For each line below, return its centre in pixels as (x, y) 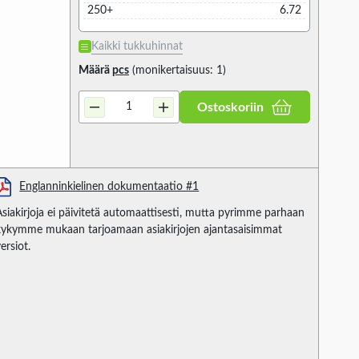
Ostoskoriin (231, 107)
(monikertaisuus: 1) (177, 71)
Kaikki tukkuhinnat (137, 47)
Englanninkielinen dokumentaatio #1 (109, 186)
